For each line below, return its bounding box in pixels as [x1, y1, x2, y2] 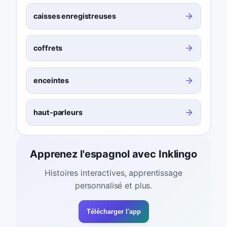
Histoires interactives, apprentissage [45, 167, 182, 178]
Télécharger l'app [86, 208, 141, 216]
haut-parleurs [33, 107, 83, 117]
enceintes [33, 75, 69, 85]
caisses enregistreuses [33, 12, 116, 21]
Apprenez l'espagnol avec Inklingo [30, 148, 197, 161]
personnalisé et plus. [74, 180, 153, 191]
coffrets [33, 44, 63, 53]
